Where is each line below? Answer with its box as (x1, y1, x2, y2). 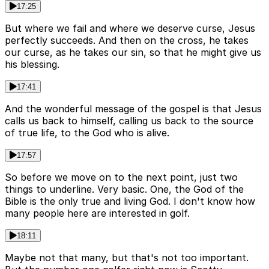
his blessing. (5, 58, 59, 71)
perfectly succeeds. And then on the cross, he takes (5, 34, 249, 47)
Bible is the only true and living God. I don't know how (5, 195, 255, 208)
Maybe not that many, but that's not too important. (5, 252, 249, 264)
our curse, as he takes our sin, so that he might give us (5, 46, 261, 59)
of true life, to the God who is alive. (5, 127, 169, 139)
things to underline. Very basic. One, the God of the (5, 183, 244, 196)
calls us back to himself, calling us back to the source (5, 115, 253, 127)
